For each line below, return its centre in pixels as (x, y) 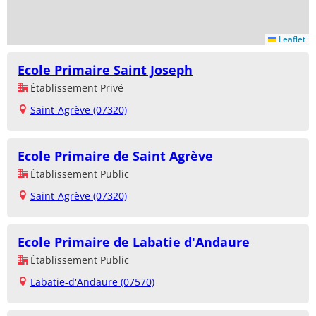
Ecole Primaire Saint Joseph (105, 69)
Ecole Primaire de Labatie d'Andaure (134, 242)
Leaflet (291, 39)
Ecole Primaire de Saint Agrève (115, 156)
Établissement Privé (75, 87)
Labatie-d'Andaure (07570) (92, 281)
